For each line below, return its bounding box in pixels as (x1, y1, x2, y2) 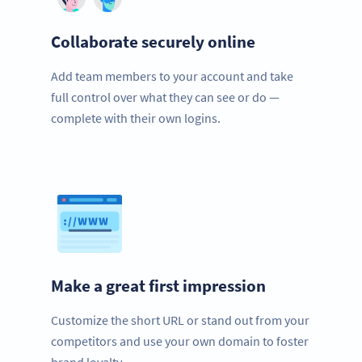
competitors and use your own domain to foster (51, 333, 309, 350)
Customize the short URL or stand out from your (51, 312, 309, 329)
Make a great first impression (51, 275, 266, 297)
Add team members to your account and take (51, 68, 293, 85)
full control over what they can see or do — (51, 89, 280, 106)
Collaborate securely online (51, 31, 255, 53)
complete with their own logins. (51, 110, 221, 127)
